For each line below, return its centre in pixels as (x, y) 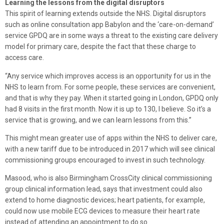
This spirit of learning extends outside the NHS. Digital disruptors (105, 14)
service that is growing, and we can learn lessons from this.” (98, 120)
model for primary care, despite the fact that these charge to (100, 47)
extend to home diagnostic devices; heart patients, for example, (105, 200)
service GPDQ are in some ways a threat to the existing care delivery (111, 36)
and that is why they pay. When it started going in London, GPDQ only (112, 98)
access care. (24, 58)
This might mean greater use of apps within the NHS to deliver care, (111, 138)
